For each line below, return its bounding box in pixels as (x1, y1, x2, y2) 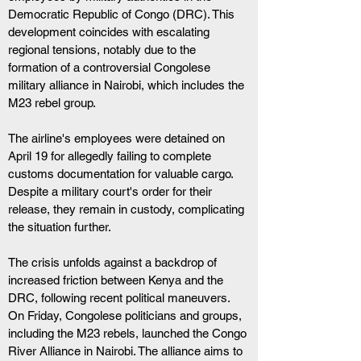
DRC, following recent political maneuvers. (8, 291, 233, 305)
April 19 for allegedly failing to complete (8, 149, 214, 163)
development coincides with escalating (8, 25, 213, 39)
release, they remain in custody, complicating (8, 202, 247, 216)
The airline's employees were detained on (8, 131, 228, 145)
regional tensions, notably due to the (8, 43, 199, 56)
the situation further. (8, 220, 111, 234)
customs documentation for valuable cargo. (8, 167, 236, 180)
